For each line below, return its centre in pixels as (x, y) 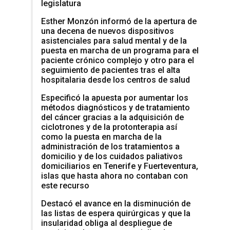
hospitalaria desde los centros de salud (116, 80)
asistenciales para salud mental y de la (114, 41)
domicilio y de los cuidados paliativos (112, 156)
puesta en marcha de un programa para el (120, 50)
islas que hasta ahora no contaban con (114, 176)
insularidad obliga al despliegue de (107, 223)
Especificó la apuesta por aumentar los (115, 98)
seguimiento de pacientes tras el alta (111, 70)
